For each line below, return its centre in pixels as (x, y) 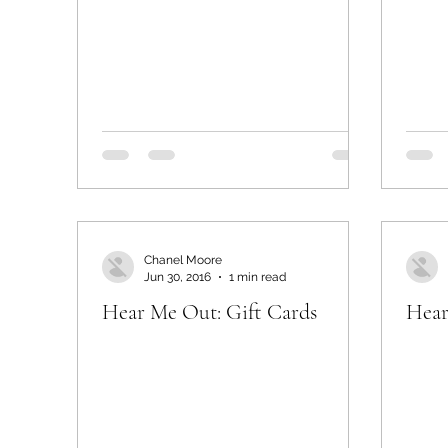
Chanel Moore (183, 260)
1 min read (257, 276)
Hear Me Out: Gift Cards (209, 312)
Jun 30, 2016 (177, 276)
